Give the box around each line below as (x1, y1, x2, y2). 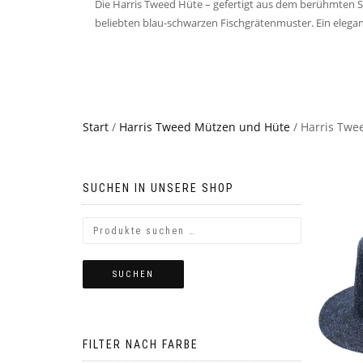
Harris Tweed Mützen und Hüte (119, 119, 290, 135)
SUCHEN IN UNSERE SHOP (83, 181, 234, 194)
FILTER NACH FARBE (83, 338, 199, 351)
